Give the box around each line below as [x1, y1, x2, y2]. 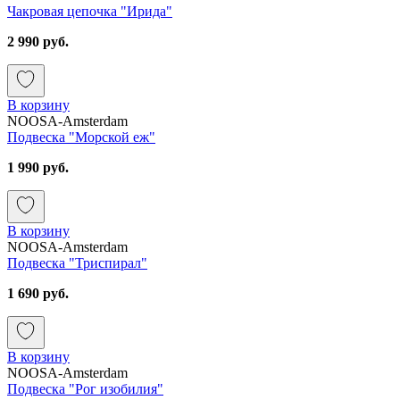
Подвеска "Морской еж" [7, 129, 155, 145]
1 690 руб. [7, 285, 69, 301]
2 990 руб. [7, 33, 69, 49]
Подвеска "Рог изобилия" [7, 380, 163, 396]
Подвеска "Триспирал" [7, 254, 147, 271]
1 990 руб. [7, 159, 69, 175]
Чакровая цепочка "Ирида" [7, 3, 172, 19]
